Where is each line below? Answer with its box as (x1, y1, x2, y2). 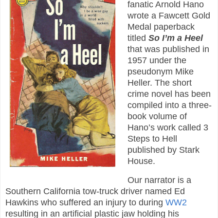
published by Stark (127, 145, 200, 155)
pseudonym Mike (127, 66, 194, 76)
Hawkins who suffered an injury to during (5, 197, 165, 207)
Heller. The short (127, 77, 192, 88)
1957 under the (127, 55, 186, 65)
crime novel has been (127, 89, 211, 99)
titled (127, 33, 148, 43)
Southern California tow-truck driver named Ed (5, 186, 185, 196)
